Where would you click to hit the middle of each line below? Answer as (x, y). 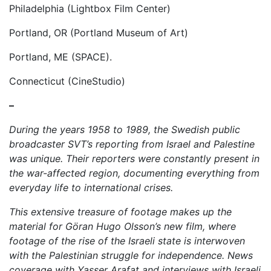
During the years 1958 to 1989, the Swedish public (125, 129)
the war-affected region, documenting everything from (134, 173)
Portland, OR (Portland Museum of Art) (99, 32)
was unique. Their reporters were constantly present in (134, 158)
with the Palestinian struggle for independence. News (131, 255)
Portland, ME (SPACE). (60, 57)
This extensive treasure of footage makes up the (120, 211)
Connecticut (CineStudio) (67, 81)
